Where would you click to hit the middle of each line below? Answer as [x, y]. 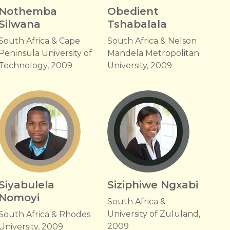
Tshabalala [137, 24]
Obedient [133, 11]
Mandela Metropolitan [153, 53]
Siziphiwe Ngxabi [152, 185]
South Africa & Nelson [152, 41]
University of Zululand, [154, 214]
